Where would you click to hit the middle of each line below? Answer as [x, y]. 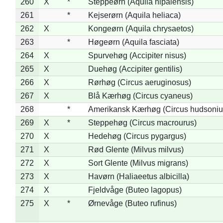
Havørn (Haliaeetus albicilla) [138, 176]
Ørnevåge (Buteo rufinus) [132, 203]
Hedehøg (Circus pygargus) [137, 136]
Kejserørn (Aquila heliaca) [134, 15]
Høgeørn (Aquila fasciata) [133, 42]
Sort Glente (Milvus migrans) [138, 163]
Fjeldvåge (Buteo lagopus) [135, 190]
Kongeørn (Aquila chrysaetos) [141, 28]
